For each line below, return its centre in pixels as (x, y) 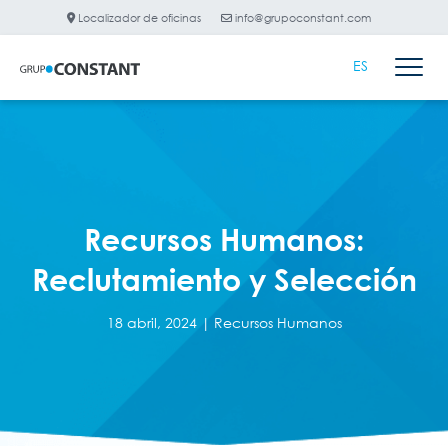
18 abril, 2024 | (160, 322)
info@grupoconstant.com (301, 17)
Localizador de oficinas (138, 17)
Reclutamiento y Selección (224, 279)
